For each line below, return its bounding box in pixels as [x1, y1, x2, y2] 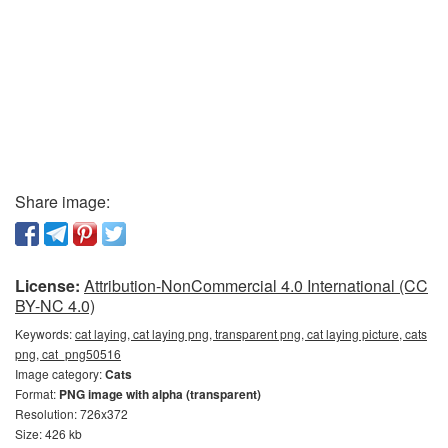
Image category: [15, 364, 105, 382]
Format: [15, 384, 59, 402]
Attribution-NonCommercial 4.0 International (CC [84, 273, 428, 297]
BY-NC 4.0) [15, 293, 95, 317]
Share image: [15, 189, 110, 213]
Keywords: [15, 324, 75, 342]
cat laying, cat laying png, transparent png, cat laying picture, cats [75, 324, 427, 342]
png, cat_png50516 [15, 344, 121, 362]
